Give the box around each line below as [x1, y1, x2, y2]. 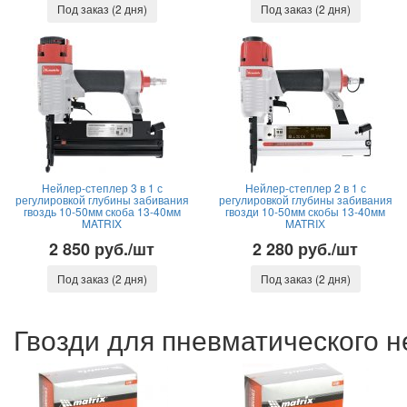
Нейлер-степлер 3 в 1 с [41, 180, 163, 195]
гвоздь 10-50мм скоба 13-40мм [23, 203, 181, 219]
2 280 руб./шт [253, 237, 358, 261]
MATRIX [82, 215, 122, 231]
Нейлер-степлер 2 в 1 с [244, 180, 366, 195]
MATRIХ [285, 215, 325, 231]
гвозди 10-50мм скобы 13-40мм [225, 203, 385, 219]
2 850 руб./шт [49, 237, 154, 261]
